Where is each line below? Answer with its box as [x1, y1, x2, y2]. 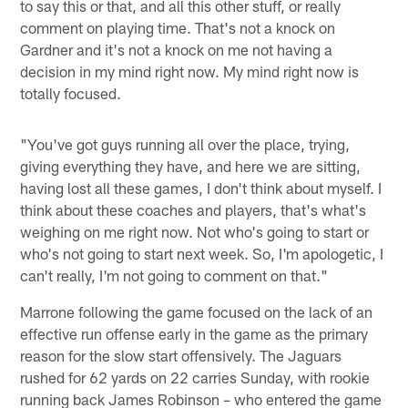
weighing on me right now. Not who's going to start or [20, 221, 370, 240]
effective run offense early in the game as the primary [20, 323, 369, 342]
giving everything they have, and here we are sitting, [20, 156, 362, 175]
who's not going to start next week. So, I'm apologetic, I [20, 243, 384, 262]
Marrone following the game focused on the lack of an [20, 301, 373, 321]
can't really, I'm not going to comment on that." [20, 265, 329, 284]
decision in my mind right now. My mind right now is [20, 61, 360, 80]
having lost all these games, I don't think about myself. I [20, 178, 382, 197]
